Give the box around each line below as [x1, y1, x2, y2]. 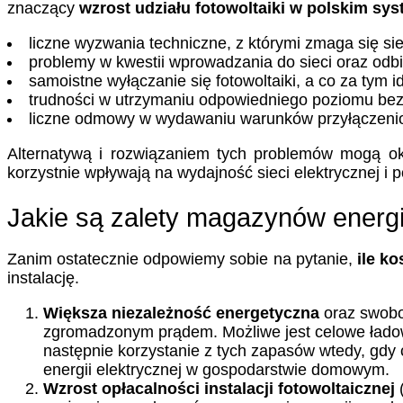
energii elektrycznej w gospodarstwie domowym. [43, 360, 390, 379]
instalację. [7, 268, 79, 287]
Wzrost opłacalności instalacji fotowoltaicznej [43, 379, 395, 398]
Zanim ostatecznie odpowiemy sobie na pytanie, [7, 249, 353, 268]
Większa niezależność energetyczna [43, 303, 319, 322]
